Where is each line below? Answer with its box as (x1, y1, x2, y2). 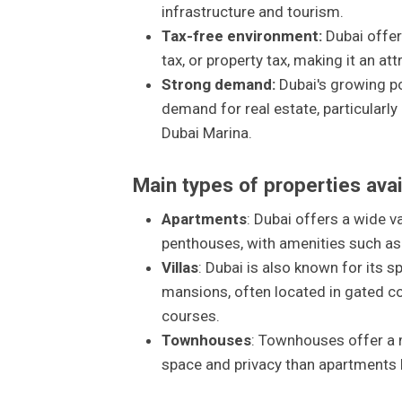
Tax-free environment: (161, 27, 322, 46)
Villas (161, 258, 198, 276)
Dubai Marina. (161, 124, 252, 143)
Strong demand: (161, 75, 275, 94)
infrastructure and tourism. (161, 3, 344, 22)
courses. (161, 306, 220, 325)
